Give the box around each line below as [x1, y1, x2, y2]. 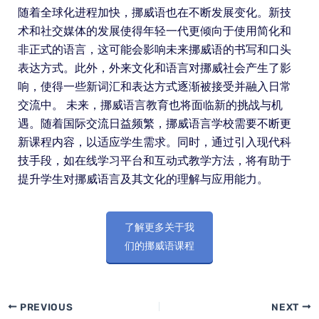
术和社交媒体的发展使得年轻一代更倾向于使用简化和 [17, 24, 291, 38]
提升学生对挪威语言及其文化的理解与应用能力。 [17, 172, 268, 187]
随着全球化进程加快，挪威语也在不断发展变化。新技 [17, 6, 291, 20]
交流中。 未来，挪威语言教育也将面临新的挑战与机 [17, 98, 283, 113]
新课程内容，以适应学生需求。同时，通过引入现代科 [17, 135, 291, 150]
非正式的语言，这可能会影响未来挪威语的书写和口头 [17, 43, 291, 57]
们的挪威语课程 [125, 240, 194, 253]
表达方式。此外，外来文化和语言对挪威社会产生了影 [17, 61, 291, 75]
